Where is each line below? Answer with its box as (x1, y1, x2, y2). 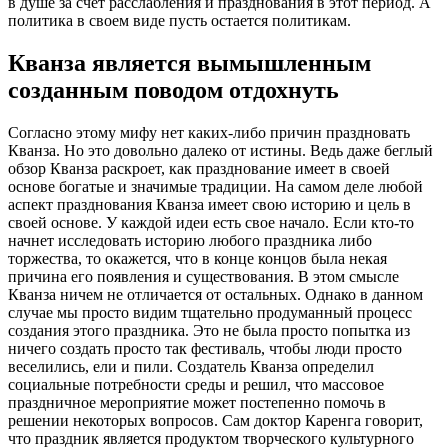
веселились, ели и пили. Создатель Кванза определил (8, 358, 374, 375)
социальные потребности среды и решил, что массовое (8, 376, 384, 393)
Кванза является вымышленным (8, 50, 371, 77)
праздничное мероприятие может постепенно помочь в (8, 394, 386, 411)
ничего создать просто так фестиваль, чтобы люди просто (8, 340, 402, 357)
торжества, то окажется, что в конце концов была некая (8, 250, 387, 267)
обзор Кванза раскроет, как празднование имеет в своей (8, 160, 390, 177)
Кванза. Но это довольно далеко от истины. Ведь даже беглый (8, 142, 433, 159)
